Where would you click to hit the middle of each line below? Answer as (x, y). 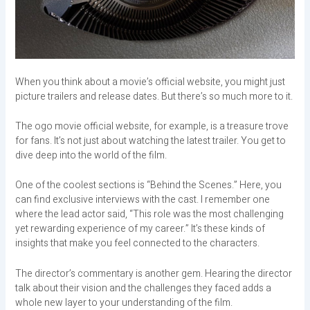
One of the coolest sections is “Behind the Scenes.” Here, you (148, 185)
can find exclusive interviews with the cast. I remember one (142, 200)
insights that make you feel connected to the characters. (137, 244)
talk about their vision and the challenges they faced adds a (143, 288)
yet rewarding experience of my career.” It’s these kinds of (140, 229)
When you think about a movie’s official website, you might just (150, 82)
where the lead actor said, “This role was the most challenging (149, 215)
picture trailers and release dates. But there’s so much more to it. (154, 96)
